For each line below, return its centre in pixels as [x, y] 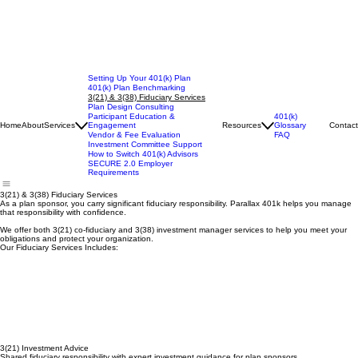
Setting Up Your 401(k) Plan [139, 88]
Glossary [290, 134]
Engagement [112, 135]
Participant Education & [131, 126]
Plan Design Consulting [131, 116]
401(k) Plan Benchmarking [137, 97]
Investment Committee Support [145, 154]
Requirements [113, 182]
